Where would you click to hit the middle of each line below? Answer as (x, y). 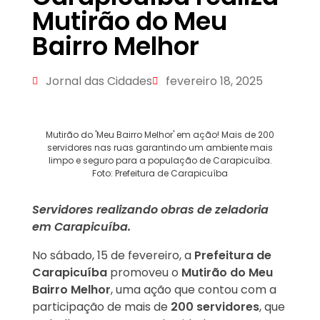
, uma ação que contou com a (194, 290)
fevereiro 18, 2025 (214, 81)
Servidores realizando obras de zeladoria (150, 210)
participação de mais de (101, 307)
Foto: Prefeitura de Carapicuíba (160, 174)
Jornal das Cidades (99, 81)
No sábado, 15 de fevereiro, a (113, 256)
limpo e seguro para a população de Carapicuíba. (160, 161)
